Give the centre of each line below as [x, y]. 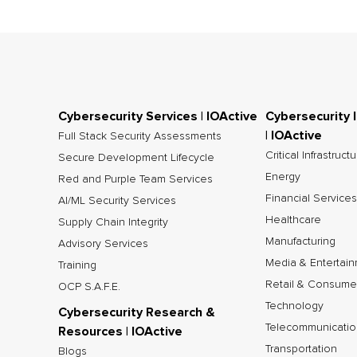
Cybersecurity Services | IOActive [158, 116]
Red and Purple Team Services [135, 179]
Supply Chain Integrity [113, 222]
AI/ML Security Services [117, 201]
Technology [294, 306]
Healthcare [293, 220]
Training [77, 265]
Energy [282, 177]
